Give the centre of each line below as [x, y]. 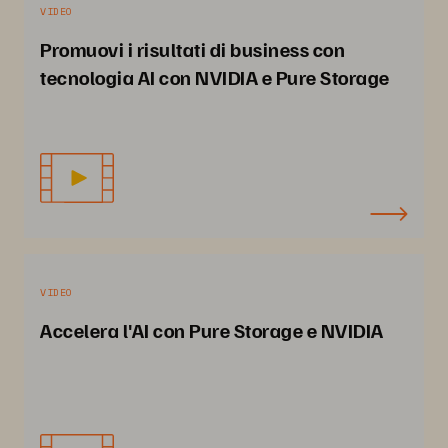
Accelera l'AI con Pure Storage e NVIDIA [212, 330]
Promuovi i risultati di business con [192, 49]
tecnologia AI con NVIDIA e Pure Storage [215, 77]
